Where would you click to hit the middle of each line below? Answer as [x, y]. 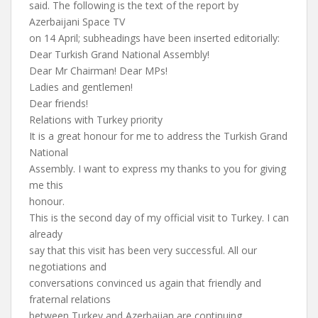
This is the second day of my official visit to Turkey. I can [159, 218]
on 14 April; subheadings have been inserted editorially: [154, 38]
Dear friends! [59, 103]
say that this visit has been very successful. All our [143, 250]
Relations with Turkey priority [96, 120]
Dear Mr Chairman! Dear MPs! [98, 71]
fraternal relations [70, 299]
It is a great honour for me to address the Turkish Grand [158, 136]
